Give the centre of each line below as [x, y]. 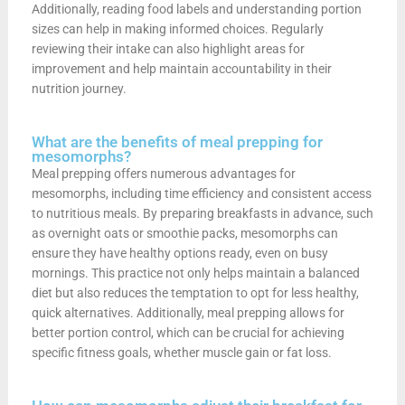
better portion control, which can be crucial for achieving [188, 332]
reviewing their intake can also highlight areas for [168, 48]
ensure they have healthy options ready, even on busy [179, 253]
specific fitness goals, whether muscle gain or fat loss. [181, 352]
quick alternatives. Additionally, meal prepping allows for [188, 312]
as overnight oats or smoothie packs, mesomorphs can [184, 233]
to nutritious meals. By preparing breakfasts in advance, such [202, 213]
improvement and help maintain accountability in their [181, 68]
